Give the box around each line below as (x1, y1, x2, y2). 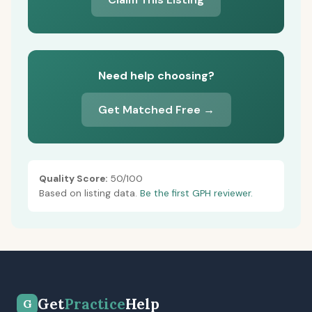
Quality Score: (39, 173, 107, 185)
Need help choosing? (97, 68, 214, 83)
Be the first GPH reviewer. (140, 187, 253, 199)
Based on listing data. (39, 187, 140, 199)
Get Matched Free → (97, 102, 214, 117)
